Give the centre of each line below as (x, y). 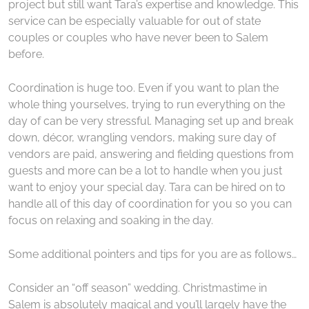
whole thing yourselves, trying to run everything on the (147, 104)
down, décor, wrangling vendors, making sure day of (142, 137)
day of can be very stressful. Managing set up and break (151, 121)
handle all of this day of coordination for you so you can (150, 203)
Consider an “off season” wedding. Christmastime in (138, 288)
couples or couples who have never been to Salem (138, 37)
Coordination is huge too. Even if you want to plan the (143, 88)
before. (26, 54)
